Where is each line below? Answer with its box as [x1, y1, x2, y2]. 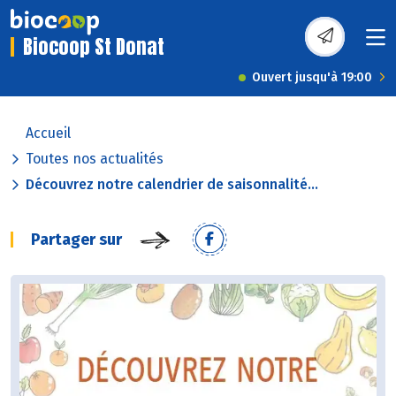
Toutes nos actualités [26, 150, 164, 168]
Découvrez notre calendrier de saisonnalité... [26, 176, 318, 194]
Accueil [26, 125, 71, 142]
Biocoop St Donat [23, 32, 164, 62]
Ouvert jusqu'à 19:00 [252, 70, 372, 86]
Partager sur [31, 230, 122, 250]
